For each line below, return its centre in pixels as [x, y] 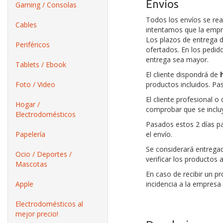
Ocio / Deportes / [44, 154]
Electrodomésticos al [49, 204]
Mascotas [31, 164]
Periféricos [33, 45]
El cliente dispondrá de [183, 74]
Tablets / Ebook [41, 64]
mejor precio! [37, 214]
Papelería [30, 134]
